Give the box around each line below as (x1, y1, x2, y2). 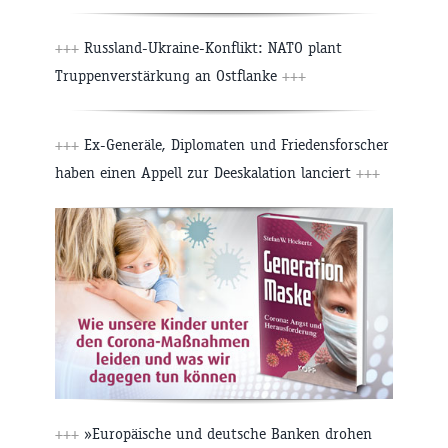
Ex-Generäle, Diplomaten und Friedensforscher (79, 135, 389, 155)
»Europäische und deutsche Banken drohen (79, 423, 372, 443)
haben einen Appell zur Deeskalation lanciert (55, 163, 356, 183)
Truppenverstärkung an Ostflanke (55, 66, 282, 86)
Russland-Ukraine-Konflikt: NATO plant (79, 38, 342, 58)
